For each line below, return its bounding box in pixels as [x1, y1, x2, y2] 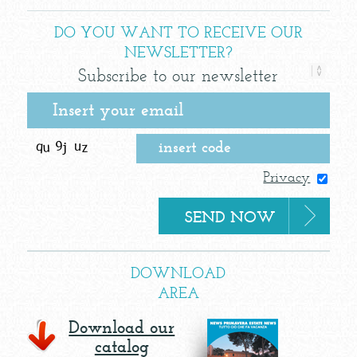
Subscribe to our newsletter [78, 68, 279, 87]
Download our [69, 320, 175, 339]
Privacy [263, 171, 311, 186]
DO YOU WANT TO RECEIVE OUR [53, 24, 303, 42]
